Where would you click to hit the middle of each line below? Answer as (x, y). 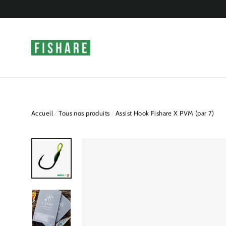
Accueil (42, 113)
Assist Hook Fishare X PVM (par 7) (165, 113)
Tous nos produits (84, 113)
